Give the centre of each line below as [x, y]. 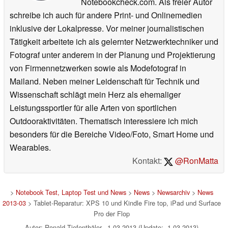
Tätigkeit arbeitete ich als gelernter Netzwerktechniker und [114, 41]
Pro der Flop [111, 213]
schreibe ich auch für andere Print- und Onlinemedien [106, 15]
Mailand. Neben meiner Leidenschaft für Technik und [105, 81]
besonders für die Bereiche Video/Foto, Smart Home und [112, 134]
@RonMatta [196, 160]
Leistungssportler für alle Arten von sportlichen [93, 107]
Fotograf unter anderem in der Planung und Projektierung [112, 54]
